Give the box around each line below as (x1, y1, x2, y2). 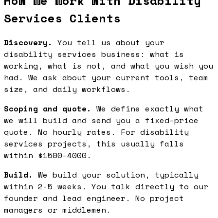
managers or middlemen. (4, 203, 111, 216)
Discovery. (4, 36, 53, 48)
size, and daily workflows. (4, 83, 130, 95)
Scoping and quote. (4, 102, 91, 114)
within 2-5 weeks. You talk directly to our (4, 180, 208, 192)
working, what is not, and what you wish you (4, 59, 213, 72)
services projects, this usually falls (4, 137, 184, 149)
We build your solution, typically (33, 168, 199, 181)
